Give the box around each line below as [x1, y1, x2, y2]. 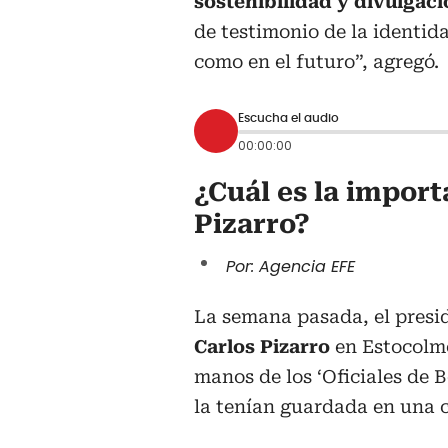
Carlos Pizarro [194, 336, 335, 358]
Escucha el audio [238, 111, 339, 124]
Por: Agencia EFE [226, 255, 355, 279]
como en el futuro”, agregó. [194, 51, 439, 73]
